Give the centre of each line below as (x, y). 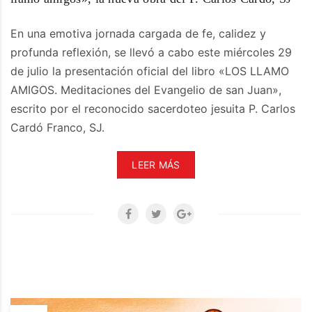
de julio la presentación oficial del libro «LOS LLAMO (150, 71)
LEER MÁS (156, 164)
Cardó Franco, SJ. (57, 127)
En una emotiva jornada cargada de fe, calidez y (138, 33)
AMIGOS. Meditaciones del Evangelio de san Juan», (146, 89)
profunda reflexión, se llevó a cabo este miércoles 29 (151, 52)
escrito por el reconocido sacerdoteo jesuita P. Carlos (153, 108)
